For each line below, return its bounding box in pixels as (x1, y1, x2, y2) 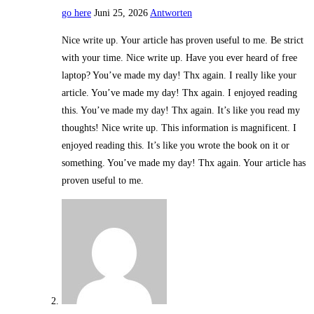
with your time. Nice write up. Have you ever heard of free (62, 53, 297, 64)
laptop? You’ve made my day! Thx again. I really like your (62, 70, 296, 81)
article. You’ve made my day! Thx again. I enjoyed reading (62, 88, 297, 99)
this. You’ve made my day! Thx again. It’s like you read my (62, 105, 300, 116)
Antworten (150, 8, 192, 19)
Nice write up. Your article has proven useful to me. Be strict (62, 35, 303, 46)
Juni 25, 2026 (94, 8, 148, 19)
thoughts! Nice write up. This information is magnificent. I (62, 123, 296, 134)
